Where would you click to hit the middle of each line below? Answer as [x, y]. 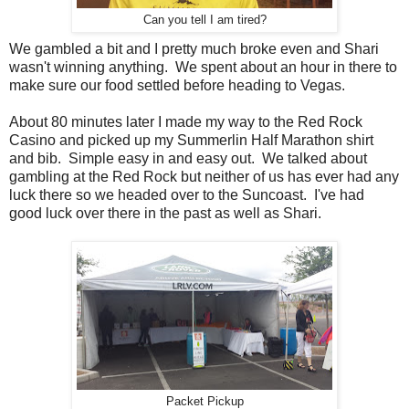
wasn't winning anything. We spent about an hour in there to [203, 68]
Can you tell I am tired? [204, 21]
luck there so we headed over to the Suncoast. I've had [187, 195]
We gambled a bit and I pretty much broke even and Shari [194, 49]
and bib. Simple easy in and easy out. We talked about [188, 159]
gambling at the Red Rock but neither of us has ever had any [204, 177]
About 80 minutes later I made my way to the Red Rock [186, 122]
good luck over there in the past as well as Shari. [165, 214]
